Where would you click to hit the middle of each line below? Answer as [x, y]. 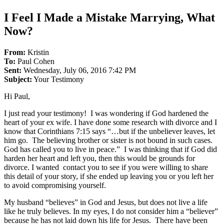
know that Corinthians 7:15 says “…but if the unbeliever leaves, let [109, 131]
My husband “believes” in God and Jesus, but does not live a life [106, 202]
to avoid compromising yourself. [57, 185]
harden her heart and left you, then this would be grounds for [99, 158]
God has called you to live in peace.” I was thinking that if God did [110, 149]
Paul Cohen [35, 61]
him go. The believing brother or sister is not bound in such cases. [109, 140]
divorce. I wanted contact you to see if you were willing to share [106, 167]
